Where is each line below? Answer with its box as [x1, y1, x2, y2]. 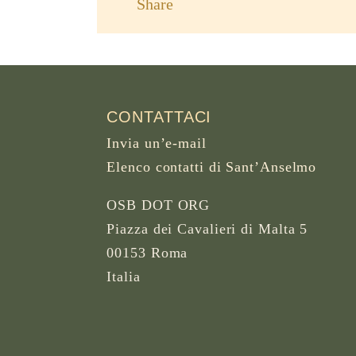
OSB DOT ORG [106, 196, 211, 213]
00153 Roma [106, 244, 188, 261]
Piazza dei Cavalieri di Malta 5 [106, 220, 308, 237]
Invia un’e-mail [106, 134, 207, 151]
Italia [106, 268, 141, 284]
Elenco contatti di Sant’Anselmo [106, 158, 317, 175]
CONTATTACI [106, 107, 212, 126]
